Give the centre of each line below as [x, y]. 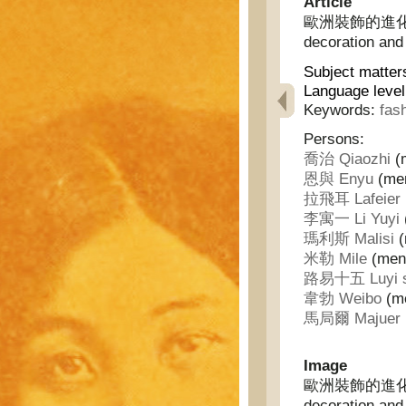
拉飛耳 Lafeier [352, 199]
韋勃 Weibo [343, 299]
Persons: [334, 139]
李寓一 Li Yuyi [352, 219]
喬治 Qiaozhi [347, 159]
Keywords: [342, 110]
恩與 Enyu [338, 179]
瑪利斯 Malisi [349, 239]
